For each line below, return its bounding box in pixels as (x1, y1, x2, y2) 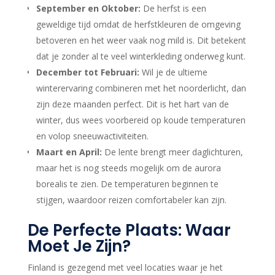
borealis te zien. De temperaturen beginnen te (36, 178, 219, 190)
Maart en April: (36, 146, 102, 158)
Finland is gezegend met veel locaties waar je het (27, 261, 223, 274)
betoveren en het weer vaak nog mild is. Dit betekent (36, 34, 246, 47)
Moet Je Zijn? (27, 235, 131, 258)
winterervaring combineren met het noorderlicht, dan (36, 82, 246, 95)
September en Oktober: (36, 2, 141, 15)
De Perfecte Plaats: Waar (27, 219, 231, 242)
